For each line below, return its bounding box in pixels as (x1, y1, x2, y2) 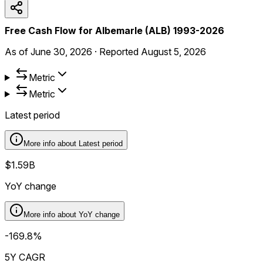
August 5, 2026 (141, 45, 206, 58)
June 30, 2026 (31, 45, 92, 58)
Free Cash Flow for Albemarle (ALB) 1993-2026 (5, 24, 224, 36)
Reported (99, 45, 141, 58)
